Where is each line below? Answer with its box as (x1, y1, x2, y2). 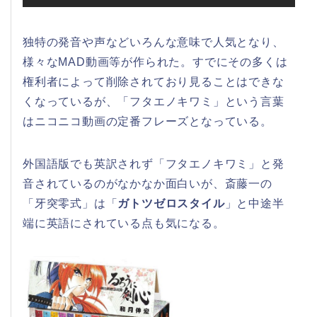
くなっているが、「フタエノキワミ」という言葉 (23, 95, 284, 108)
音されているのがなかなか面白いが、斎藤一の (23, 177, 272, 190)
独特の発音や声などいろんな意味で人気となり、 (23, 35, 284, 48)
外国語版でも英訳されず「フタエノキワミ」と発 (23, 157, 284, 170)
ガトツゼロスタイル (117, 197, 225, 209)
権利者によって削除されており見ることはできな (23, 75, 284, 88)
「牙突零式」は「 (23, 197, 118, 209)
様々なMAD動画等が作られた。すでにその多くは (23, 55, 288, 68)
